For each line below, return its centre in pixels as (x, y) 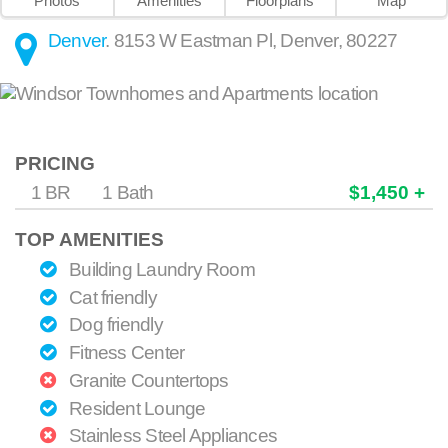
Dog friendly (113, 325)
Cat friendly (110, 297)
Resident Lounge (135, 408)
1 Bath (128, 193)
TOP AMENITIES (90, 240)
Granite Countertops (146, 380)
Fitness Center (124, 353)
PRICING (55, 163)
